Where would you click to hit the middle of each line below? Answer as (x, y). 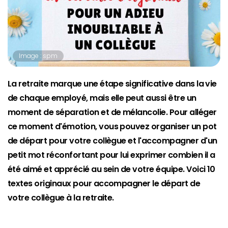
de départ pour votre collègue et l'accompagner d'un (112, 141)
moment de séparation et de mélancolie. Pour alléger (112, 112)
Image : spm (38, 56)
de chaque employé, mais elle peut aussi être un (102, 98)
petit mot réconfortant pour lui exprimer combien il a (111, 155)
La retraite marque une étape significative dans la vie (112, 84)
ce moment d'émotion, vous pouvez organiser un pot (112, 127)
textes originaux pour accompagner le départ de (104, 184)
